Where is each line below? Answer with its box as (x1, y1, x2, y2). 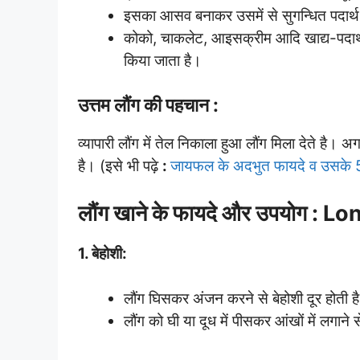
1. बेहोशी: (78, 243, 127, 263)
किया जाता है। (124, 51, 202, 70)
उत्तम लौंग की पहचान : (78, 94, 219, 117)
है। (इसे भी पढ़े (78, 157, 162, 175)
